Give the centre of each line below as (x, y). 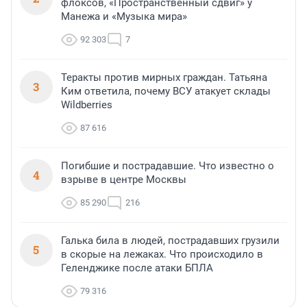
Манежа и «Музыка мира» (124, 17)
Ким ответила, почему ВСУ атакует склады (166, 91)
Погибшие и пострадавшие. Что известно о (168, 166)
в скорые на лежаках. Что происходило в (162, 255)
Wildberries (87, 105)
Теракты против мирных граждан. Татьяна (164, 78)
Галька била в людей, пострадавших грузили (170, 241)
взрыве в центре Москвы (124, 180)
